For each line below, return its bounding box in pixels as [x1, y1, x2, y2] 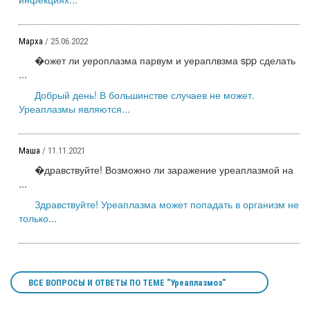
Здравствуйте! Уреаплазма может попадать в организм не [35, 196, 299, 211]
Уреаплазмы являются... [19, 100, 130, 116]
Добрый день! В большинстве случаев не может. [35, 86, 255, 102]
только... [19, 210, 57, 225]
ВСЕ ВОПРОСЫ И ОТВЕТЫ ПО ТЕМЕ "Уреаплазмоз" [28, 277, 226, 288]
